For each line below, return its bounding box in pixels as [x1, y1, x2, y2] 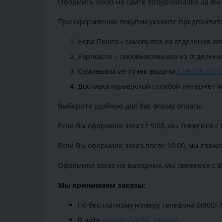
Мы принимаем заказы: [58, 180, 146, 190]
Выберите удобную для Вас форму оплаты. [58, 101, 204, 111]
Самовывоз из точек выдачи [78, 66, 175, 76]
